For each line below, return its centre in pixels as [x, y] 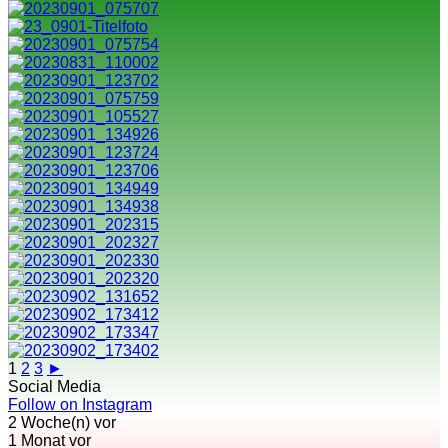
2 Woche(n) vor [62, 422]
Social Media [54, 386]
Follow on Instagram [80, 404]
